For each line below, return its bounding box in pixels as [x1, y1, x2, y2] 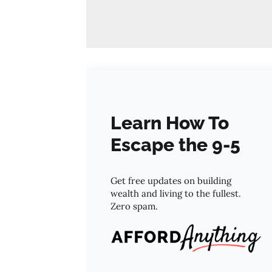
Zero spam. [110, 200, 158, 212]
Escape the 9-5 [110, 134, 240, 155]
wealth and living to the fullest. [110, 188, 241, 199]
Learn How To [110, 112, 229, 134]
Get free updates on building [110, 175, 231, 186]
